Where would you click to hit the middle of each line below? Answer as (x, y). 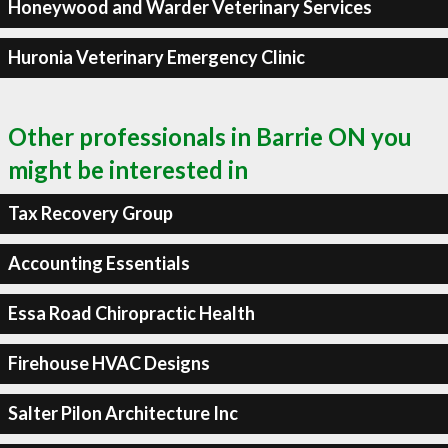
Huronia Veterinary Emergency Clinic (156, 57)
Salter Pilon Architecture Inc (122, 413)
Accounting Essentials (98, 263)
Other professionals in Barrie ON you (210, 136)
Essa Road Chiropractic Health (131, 313)
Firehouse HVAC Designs (108, 363)
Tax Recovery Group (90, 213)
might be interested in (128, 169)
